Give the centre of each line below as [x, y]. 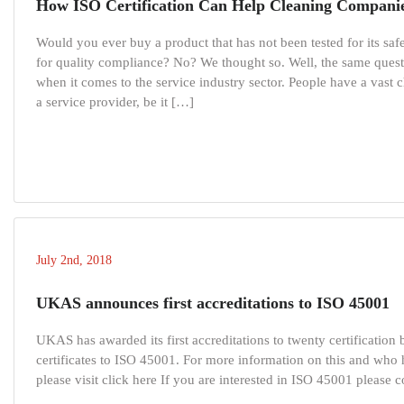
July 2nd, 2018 [74, 261]
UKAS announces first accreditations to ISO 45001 [213, 303]
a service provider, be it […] [115, 102]
